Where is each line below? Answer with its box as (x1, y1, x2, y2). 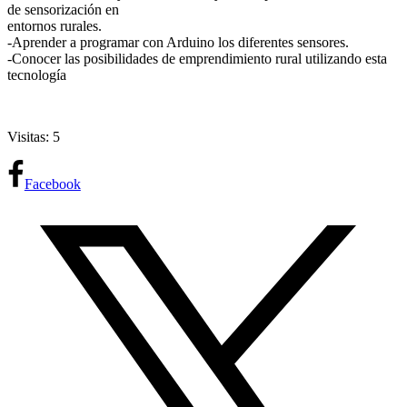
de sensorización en (7, 2, 119, 18)
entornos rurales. (7, 18, 102, 35)
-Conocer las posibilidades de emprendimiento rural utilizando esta (7, 51, 387, 67)
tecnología (7, 67, 66, 84)
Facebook (24, 176, 81, 193)
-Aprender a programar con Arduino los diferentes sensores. (7, 35, 349, 51)
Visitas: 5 (7, 129, 60, 145)
